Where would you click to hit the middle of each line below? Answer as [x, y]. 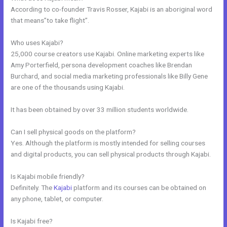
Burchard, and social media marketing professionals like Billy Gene [109, 76]
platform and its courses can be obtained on [139, 187]
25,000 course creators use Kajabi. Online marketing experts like [108, 54]
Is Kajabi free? [32, 221]
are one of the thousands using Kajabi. [68, 87]
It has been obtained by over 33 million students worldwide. [100, 110]
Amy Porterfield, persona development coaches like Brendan [102, 65]
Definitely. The [32, 187]
